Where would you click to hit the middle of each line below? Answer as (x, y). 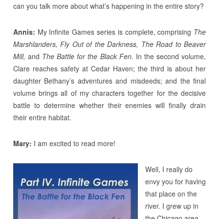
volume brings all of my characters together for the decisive (109, 93)
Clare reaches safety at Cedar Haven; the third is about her (109, 68)
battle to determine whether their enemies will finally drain (109, 105)
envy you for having (175, 181)
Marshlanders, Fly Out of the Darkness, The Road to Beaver (109, 44)
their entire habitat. (42, 117)
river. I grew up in (172, 206)
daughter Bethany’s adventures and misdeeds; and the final (109, 80)
